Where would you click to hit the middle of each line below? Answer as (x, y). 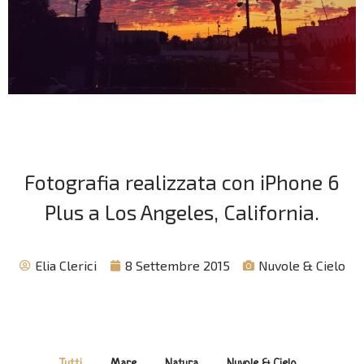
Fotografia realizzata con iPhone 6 (182, 182)
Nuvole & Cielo (301, 265)
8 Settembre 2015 (177, 265)
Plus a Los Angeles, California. (182, 212)
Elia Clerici (65, 265)
